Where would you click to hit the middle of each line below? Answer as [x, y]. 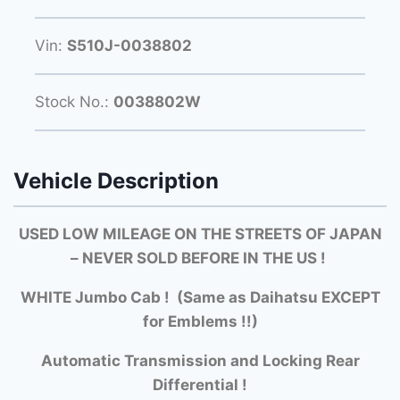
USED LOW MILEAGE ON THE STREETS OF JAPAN [200, 233]
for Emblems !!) [200, 321]
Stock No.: [74, 101]
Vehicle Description [116, 181]
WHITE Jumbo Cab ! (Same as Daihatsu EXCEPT [200, 297]
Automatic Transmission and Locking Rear [200, 360]
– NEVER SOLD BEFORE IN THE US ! [200, 258]
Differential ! [200, 384]
